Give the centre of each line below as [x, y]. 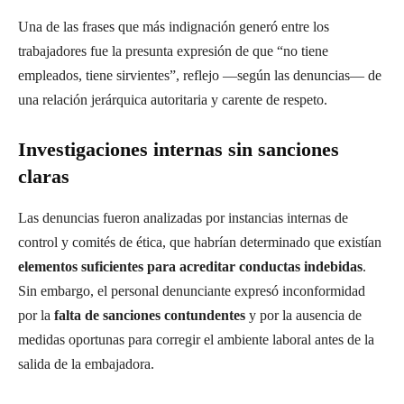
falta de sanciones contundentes [150, 315]
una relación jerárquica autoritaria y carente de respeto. [173, 99]
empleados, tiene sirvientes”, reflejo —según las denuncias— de [200, 75]
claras [44, 176]
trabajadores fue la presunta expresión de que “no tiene [173, 50]
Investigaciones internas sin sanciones [179, 149]
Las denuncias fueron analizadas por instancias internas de [183, 217]
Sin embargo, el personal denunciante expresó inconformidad [192, 290]
